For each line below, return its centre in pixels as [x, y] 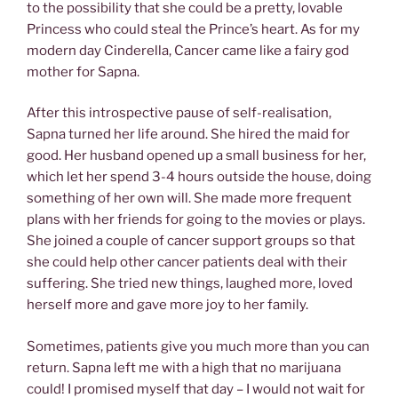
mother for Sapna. [83, 72]
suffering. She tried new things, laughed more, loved [190, 284]
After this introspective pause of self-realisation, [179, 113]
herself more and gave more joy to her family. [167, 305]
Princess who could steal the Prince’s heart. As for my [193, 29]
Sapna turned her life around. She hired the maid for [188, 135]
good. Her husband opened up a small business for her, [196, 156]
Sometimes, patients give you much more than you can [198, 346]
